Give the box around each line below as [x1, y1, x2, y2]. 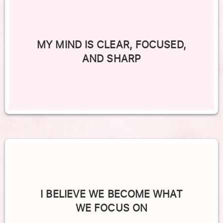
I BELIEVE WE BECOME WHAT [40, 187, 183, 202]
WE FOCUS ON [75, 201, 148, 216]
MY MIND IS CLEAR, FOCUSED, [37, 37, 186, 52]
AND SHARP [82, 51, 141, 66]
